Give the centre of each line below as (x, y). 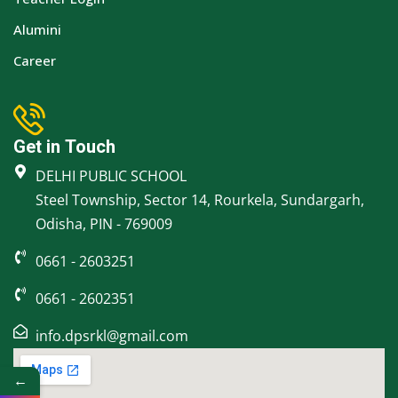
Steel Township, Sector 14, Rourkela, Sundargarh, (200, 199)
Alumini (37, 29)
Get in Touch (64, 147)
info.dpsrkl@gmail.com (112, 335)
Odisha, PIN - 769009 (104, 223)
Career (35, 60)
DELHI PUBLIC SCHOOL (111, 175)
